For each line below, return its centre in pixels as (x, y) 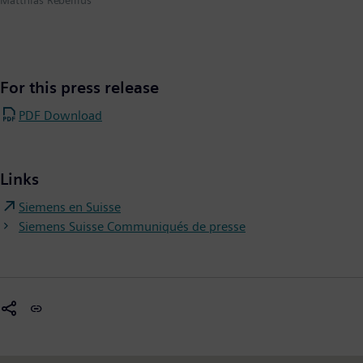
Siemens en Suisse (70, 207)
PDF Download (60, 116)
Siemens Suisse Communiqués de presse (132, 227)
